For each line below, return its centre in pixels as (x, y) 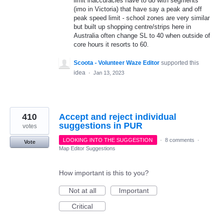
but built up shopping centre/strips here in (132, 27)
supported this (180, 63)
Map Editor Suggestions (87, 149)
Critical (82, 206)
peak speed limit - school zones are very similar (142, 18)
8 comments (179, 140)
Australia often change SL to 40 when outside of (142, 36)
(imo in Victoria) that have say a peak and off (138, 9)
